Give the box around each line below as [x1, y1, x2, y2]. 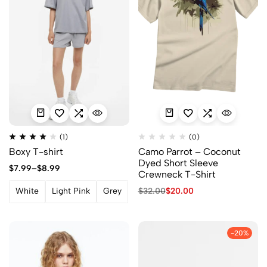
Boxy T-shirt [9, 145, 63, 157]
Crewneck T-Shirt [138, 168, 216, 180]
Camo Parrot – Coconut [138, 145, 241, 157]
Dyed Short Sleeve [138, 157, 218, 169]
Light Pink [52, 186, 90, 197]
